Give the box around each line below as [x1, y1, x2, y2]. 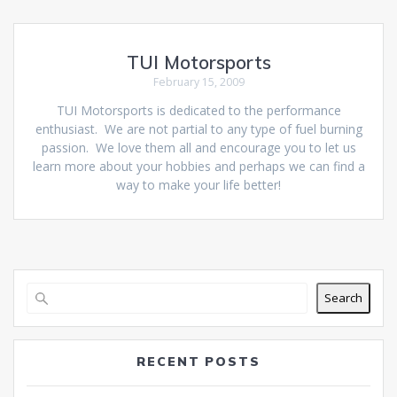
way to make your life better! [116, 175, 281, 193]
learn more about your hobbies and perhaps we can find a [32, 157, 365, 175]
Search [324, 290, 362, 307]
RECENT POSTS [136, 353, 261, 370]
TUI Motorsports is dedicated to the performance [56, 101, 341, 119]
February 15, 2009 [152, 74, 245, 90]
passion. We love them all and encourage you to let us [41, 138, 356, 156]
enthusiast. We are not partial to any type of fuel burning [35, 120, 362, 137]
